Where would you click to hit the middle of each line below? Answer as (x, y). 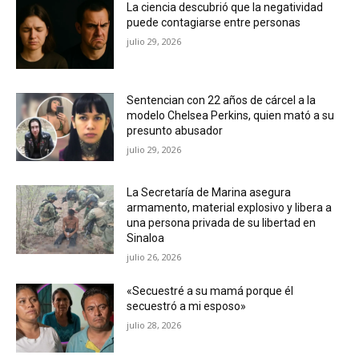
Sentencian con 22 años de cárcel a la (222, 100)
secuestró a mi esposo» (187, 307)
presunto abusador (175, 130)
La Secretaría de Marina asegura (209, 193)
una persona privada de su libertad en (222, 223)
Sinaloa (146, 238)
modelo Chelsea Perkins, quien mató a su (231, 115)
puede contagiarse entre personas (214, 23)
